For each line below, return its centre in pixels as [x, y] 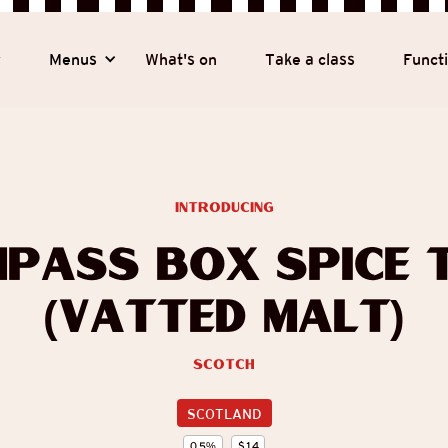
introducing [224, 208]
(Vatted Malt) [224, 320]
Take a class [310, 60]
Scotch [224, 364]
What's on [181, 60]
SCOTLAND [224, 414]
